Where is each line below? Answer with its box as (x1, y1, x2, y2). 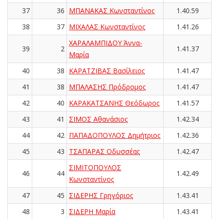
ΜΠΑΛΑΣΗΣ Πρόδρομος (69, 82, 146, 91)
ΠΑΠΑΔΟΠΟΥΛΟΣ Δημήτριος (69, 130, 160, 140)
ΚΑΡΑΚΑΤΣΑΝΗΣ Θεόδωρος (69, 98, 159, 108)
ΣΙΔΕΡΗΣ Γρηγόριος (69, 190, 133, 200)
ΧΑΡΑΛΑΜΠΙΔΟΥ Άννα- (69, 38, 142, 47)
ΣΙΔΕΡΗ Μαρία (69, 206, 115, 216)
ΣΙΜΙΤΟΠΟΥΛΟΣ (69, 162, 121, 172)
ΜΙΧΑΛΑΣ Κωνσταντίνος (69, 22, 145, 31)
